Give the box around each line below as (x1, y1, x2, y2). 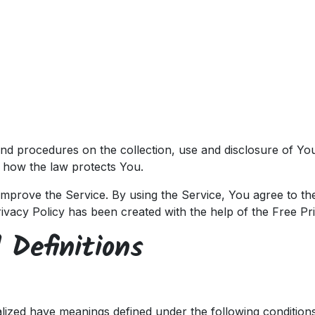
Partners (96, 13, 143, 27)
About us (246, 13, 296, 27)
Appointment (166, 13, 236, 27)
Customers (27, 13, 85, 27)
